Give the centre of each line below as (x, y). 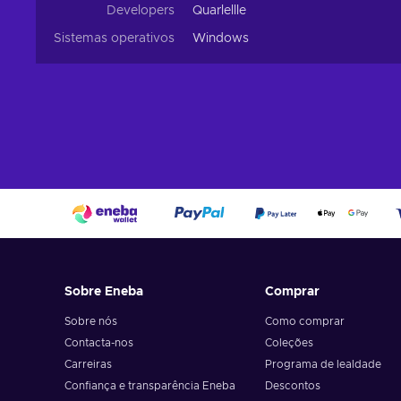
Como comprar (304, 321)
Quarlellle (219, 11)
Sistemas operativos (114, 38)
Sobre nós (91, 321)
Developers (141, 11)
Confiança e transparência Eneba (150, 386)
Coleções (289, 343)
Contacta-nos (99, 343)
